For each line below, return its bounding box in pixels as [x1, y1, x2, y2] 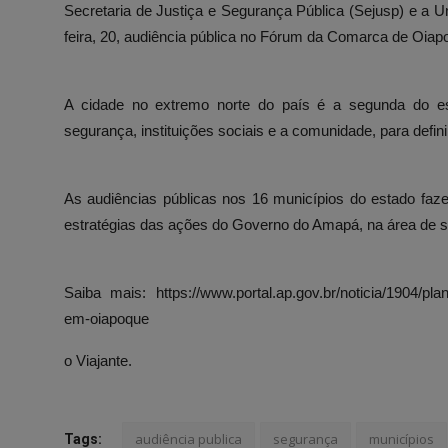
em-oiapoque [64, 309, 149, 327]
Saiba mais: [64, 283, 156, 301]
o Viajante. [64, 351, 132, 369]
